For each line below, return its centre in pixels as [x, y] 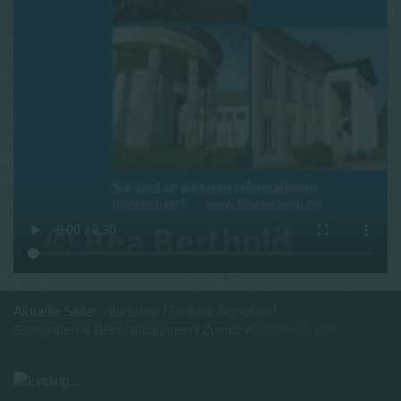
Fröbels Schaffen [219, 311]
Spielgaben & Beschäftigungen [102, 330]
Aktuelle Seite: [59, 311]
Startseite [132, 311]
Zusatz [222, 330]
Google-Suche [295, 330]
